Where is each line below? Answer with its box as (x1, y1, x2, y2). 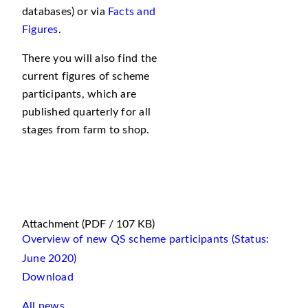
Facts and (107, 6, 155, 17)
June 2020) (22, 253, 77, 264)
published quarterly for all (22, 107, 151, 118)
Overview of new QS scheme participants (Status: (22, 234, 269, 245)
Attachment (22, 219, 82, 230)
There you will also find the (22, 53, 157, 64)
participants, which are (22, 89, 137, 100)
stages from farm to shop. (22, 124, 150, 135)
